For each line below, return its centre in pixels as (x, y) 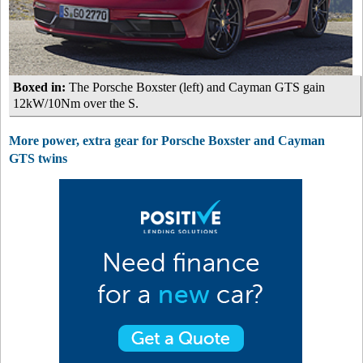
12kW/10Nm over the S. (76, 103)
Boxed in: (39, 87)
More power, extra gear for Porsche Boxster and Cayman (167, 141)
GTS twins (38, 158)
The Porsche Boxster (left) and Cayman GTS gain (195, 87)
